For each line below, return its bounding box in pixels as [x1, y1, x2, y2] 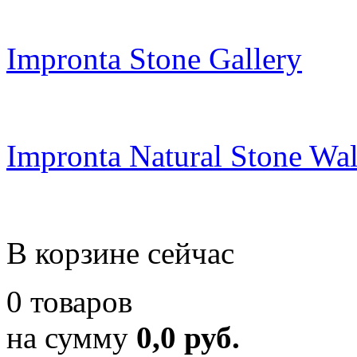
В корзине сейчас [6, 235, 234, 270]
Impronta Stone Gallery [6, 41, 302, 76]
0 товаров [6, 284, 132, 319]
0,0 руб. [136, 320, 240, 355]
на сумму [6, 320, 136, 355]
